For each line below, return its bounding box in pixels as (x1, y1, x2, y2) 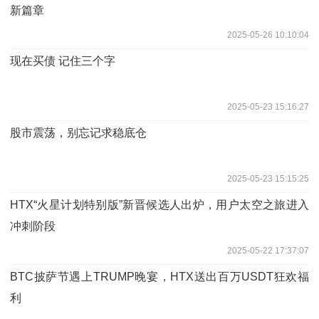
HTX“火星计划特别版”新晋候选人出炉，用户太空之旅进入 (10, 198, 309, 211)
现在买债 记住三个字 (10, 54, 115, 67)
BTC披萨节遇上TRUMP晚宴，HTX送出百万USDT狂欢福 (10, 270, 309, 283)
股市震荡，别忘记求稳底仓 (10, 126, 147, 139)
